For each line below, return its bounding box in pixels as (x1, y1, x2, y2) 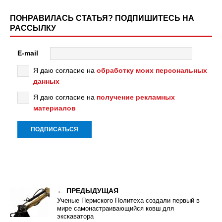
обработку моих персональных (97, 66, 207, 74)
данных (33, 77, 59, 85)
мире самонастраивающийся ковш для (57, 205, 174, 212)
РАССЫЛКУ (10, 24, 56, 32)
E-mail (17, 49, 38, 57)
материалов (33, 104, 76, 112)
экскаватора (57, 213, 94, 220)
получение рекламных (97, 93, 175, 101)
